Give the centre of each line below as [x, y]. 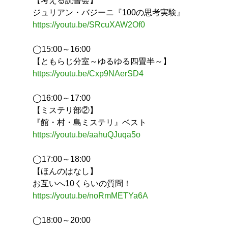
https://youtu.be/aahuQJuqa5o [87, 135]
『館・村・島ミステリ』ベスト [90, 123]
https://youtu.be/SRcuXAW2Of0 [89, 25]
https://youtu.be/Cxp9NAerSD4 [88, 74]
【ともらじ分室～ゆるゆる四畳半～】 [102, 62]
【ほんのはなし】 [65, 172]
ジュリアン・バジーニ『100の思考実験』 [109, 13]
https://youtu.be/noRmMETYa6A [90, 196]
